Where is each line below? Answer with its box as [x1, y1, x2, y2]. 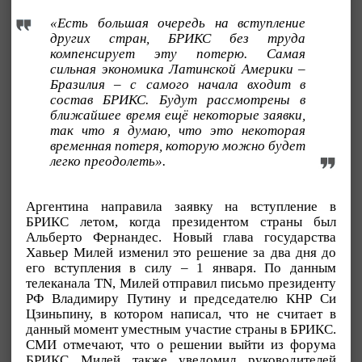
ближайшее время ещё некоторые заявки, [50, 107, 306, 124]
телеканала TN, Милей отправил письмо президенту [26, 276, 336, 292]
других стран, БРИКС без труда [50, 31, 306, 47]
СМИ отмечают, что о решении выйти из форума [26, 337, 336, 353]
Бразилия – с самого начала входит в [50, 77, 306, 93]
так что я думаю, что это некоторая [50, 123, 306, 139]
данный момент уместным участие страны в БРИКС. [26, 322, 336, 338]
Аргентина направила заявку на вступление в [26, 199, 336, 215]
